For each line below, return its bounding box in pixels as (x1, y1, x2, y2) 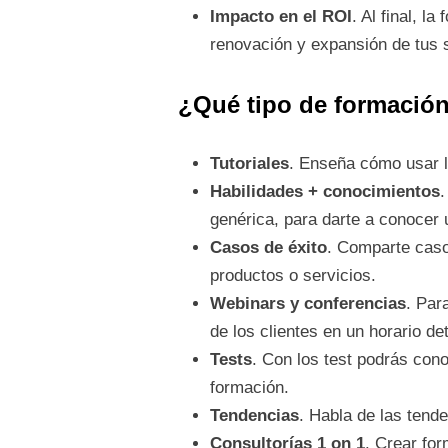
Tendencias (209, 406, 299, 426)
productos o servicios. (209, 266, 376, 286)
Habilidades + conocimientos (209, 182, 440, 202)
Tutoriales (209, 154, 289, 174)
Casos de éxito (209, 238, 327, 258)
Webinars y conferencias (209, 294, 406, 314)
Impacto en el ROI (209, 7, 352, 27)
